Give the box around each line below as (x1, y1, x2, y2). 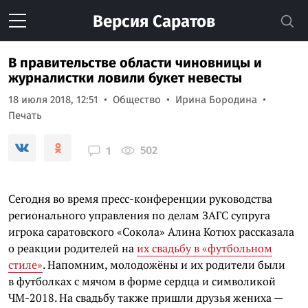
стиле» (8, 257, 43, 272)
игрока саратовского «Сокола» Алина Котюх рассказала (8, 224, 294, 239)
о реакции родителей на (8, 241, 137, 256)
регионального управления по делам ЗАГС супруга (8, 208, 270, 223)
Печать (8, 109, 42, 122)
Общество (113, 93, 161, 106)
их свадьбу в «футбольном (137, 241, 272, 256)
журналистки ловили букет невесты (8, 69, 242, 86)
